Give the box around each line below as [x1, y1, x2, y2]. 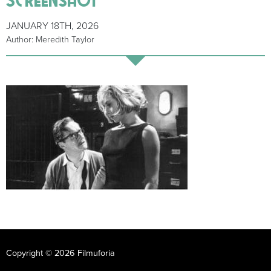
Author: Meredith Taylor [6, 34, 94, 45]
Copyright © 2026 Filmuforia [6, 248, 115, 259]
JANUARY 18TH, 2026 [6, 20, 99, 33]
